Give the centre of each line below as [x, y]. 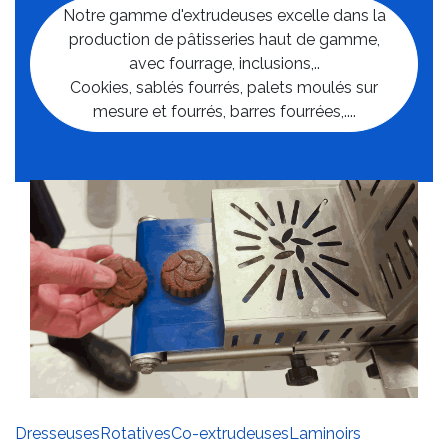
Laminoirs [325, 433]
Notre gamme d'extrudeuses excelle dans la [224, 16]
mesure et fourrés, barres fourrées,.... [224, 112]
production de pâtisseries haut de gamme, [224, 40]
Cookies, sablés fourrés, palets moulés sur [224, 88]
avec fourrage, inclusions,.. [224, 64]
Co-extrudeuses [230, 433]
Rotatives [135, 433]
